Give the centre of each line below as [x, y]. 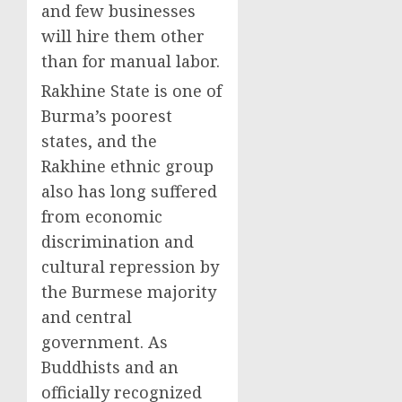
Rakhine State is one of [131, 91]
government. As [105, 342]
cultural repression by [130, 267]
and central [87, 317]
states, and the [99, 141]
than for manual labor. [131, 61]
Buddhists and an [110, 367]
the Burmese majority [129, 292]
